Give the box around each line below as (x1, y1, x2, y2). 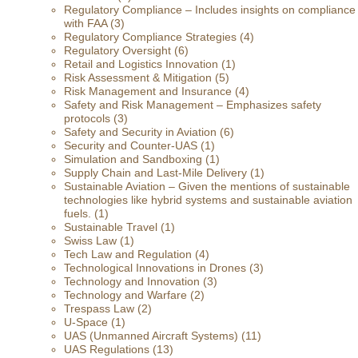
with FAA (64, 17, 107, 30)
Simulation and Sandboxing (64, 153, 202, 165)
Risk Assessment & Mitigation (64, 71, 212, 84)
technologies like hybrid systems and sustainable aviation (64, 193, 352, 206)
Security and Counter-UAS (64, 139, 197, 152)
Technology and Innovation (64, 275, 200, 288)
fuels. (64, 207, 91, 220)
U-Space (64, 316, 108, 328)
